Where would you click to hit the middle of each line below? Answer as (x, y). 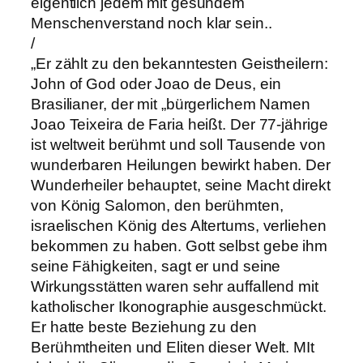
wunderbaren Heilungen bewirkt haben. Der (181, 164)
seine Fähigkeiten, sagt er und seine (156, 266)
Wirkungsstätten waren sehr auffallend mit (175, 286)
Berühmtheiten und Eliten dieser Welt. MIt (173, 347)
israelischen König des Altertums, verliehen (179, 225)
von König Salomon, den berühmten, (157, 205)
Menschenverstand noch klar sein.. (152, 23)
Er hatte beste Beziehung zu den (144, 327)
